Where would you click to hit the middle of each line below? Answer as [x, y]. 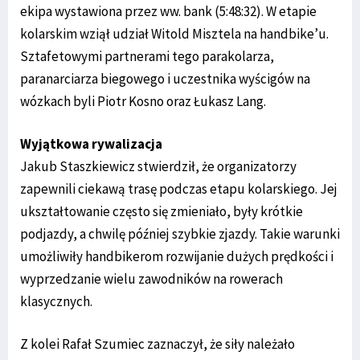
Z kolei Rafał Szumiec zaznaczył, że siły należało [157, 344]
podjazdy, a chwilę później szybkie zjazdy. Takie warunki [180, 233]
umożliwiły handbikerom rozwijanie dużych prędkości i [177, 256]
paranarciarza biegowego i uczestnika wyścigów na [165, 78]
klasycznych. [56, 301]
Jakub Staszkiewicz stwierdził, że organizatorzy [158, 166]
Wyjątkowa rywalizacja [91, 143]
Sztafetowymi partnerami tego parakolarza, [147, 56]
